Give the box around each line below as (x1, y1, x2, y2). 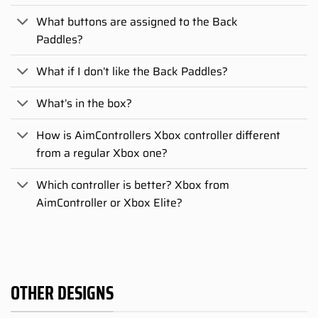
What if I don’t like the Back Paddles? (36, 62, 229, 80)
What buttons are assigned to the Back (36, 12, 238, 31)
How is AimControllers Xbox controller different (36, 126, 281, 144)
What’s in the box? (36, 94, 133, 112)
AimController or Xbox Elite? (36, 193, 183, 212)
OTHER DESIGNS (11, 279, 114, 308)
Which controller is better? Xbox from (36, 175, 230, 194)
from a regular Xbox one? (36, 143, 168, 162)
